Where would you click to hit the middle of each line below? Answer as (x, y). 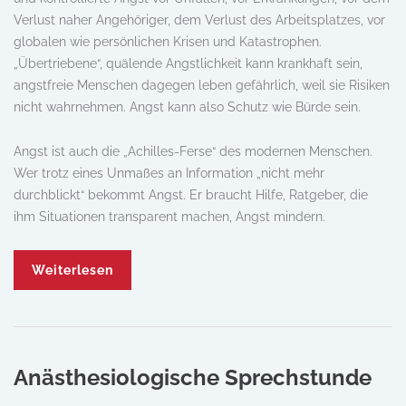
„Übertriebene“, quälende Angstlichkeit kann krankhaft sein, (188, 63)
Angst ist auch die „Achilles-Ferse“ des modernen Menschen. (193, 151)
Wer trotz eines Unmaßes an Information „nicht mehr (169, 173)
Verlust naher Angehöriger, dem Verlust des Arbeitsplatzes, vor (199, 20)
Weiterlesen (72, 270)
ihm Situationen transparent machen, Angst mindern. (169, 217)
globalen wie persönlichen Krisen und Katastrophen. (168, 42)
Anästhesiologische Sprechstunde (193, 377)
